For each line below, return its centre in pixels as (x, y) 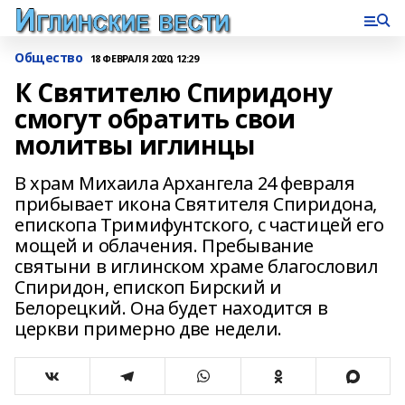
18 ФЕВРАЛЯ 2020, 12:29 (144, 58)
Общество (49, 57)
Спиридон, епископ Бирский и (148, 287)
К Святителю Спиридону (174, 92)
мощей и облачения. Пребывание (164, 245)
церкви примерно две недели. (148, 329)
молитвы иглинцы (135, 145)
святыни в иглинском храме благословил (197, 266)
